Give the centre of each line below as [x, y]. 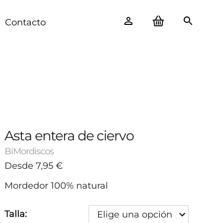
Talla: [16, 214]
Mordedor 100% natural [56, 186]
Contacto [25, 22]
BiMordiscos [29, 151]
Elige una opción [135, 215]
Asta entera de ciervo [69, 136]
